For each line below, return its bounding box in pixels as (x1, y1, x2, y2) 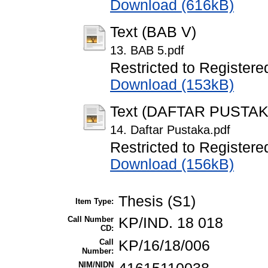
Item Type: (75, 196, 114, 206)
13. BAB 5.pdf (110, 44, 184, 57)
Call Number (68, 214, 114, 224)
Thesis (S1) (118, 193, 196, 209)
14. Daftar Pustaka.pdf (110, 123, 230, 137)
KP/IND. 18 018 (118, 214, 223, 231)
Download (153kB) (110, 77, 234, 93)
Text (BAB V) (110, 24, 196, 41)
